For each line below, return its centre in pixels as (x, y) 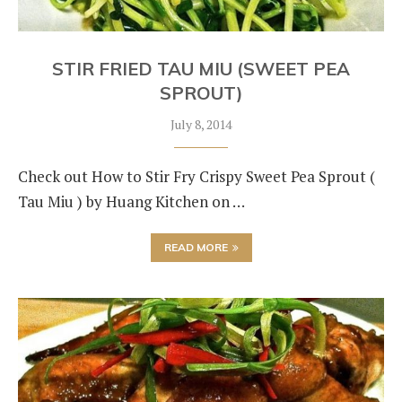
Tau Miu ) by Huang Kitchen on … (131, 201)
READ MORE (196, 247)
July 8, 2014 (201, 124)
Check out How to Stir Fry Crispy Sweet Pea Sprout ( (197, 176)
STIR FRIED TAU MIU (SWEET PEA (201, 69)
